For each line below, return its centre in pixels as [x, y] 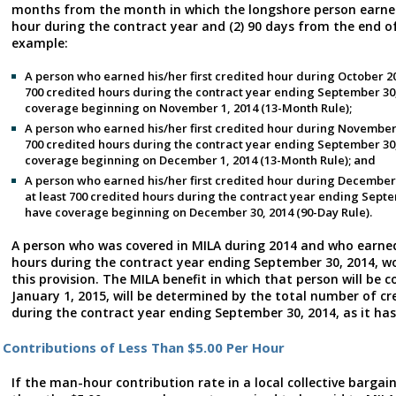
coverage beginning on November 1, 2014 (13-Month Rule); [188, 107]
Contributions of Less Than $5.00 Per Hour [144, 347]
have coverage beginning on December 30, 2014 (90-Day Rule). [198, 212]
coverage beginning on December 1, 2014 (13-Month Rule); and [200, 160]
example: [40, 42]
